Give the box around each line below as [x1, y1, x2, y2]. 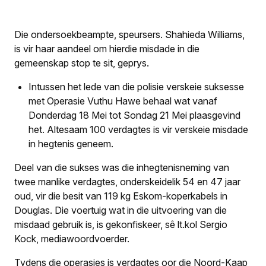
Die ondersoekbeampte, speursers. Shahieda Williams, [14, 28, 245, 40]
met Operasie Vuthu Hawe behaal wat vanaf [28, 95, 217, 107]
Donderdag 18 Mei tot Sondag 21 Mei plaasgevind [28, 109, 240, 121]
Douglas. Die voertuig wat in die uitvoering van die [14, 204, 227, 216]
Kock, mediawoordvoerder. [14, 233, 129, 245]
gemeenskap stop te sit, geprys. [14, 57, 149, 69]
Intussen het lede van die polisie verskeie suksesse [28, 81, 244, 93]
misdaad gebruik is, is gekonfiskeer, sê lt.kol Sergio [14, 218, 227, 230]
